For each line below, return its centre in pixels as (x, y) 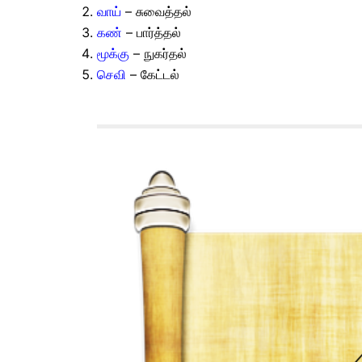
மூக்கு (113, 54)
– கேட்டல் (153, 75)
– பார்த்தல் (152, 33)
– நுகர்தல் (158, 54)
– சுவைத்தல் (156, 12)
